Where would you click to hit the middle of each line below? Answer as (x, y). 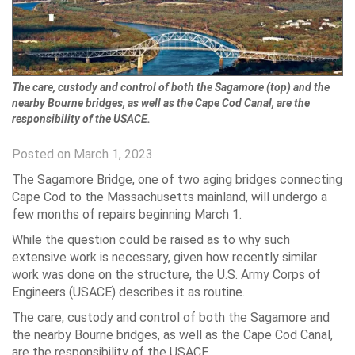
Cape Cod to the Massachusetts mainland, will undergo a (170, 197)
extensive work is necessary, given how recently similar (164, 257)
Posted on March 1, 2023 (82, 154)
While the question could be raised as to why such (151, 239)
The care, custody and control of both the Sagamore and (171, 317)
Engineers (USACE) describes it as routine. (128, 292)
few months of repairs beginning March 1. (127, 214)
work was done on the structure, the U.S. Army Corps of (166, 274)
